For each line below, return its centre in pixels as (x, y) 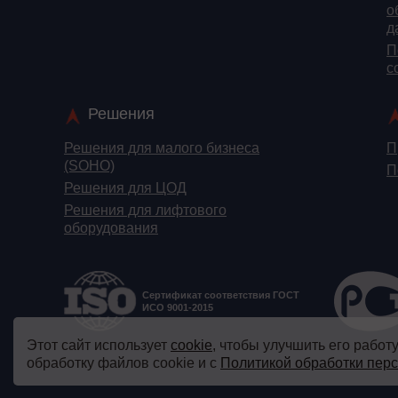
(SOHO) (89, 166)
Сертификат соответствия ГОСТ (221, 295)
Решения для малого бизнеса (162, 148)
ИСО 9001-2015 (178, 307)
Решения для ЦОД (125, 188)
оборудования (111, 228)
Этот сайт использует (99, 345)
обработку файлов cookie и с (123, 363)
